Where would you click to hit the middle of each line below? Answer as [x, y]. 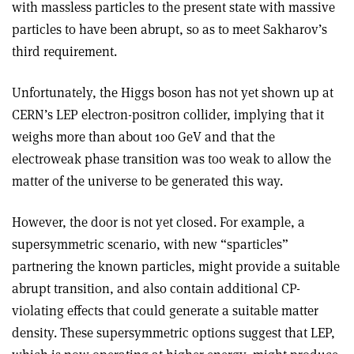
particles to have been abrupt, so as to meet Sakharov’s [169, 29]
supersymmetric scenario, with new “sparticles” [150, 244]
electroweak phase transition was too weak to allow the [171, 159]
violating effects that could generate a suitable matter [165, 311]
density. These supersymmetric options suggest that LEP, [173, 333]
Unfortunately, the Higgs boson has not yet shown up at [173, 92]
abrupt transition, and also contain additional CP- [156, 288]
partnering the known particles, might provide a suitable [176, 266]
